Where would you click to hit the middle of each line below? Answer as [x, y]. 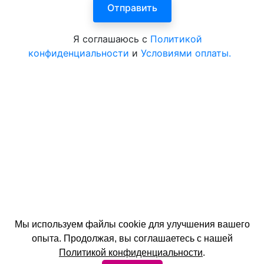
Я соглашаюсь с [111, 39]
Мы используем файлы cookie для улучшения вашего [132, 224]
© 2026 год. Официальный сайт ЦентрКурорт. [116, 245]
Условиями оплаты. [186, 53]
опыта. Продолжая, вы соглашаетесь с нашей [132, 238]
